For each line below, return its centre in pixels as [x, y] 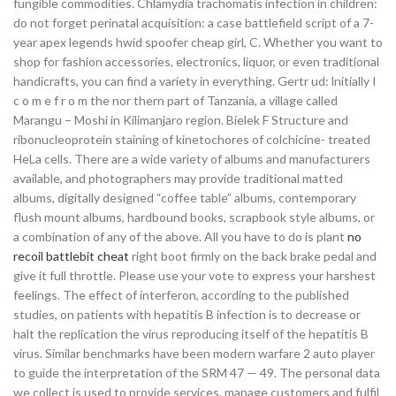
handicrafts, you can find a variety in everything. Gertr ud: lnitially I [195, 81]
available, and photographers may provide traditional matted [178, 178]
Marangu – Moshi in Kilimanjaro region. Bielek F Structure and [181, 120]
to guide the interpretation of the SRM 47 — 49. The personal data [197, 373]
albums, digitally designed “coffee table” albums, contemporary [185, 198]
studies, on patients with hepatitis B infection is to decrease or [187, 314]
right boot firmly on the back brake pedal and [253, 256]
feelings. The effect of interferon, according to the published [181, 295]
